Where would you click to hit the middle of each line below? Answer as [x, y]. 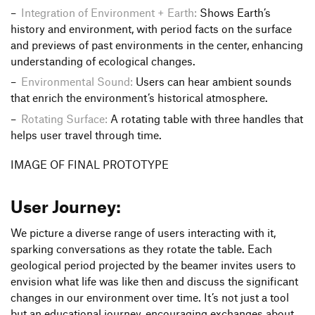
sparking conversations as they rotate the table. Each [141, 249]
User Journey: [66, 206]
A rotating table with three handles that [205, 118]
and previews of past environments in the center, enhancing [157, 45]
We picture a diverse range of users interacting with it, [143, 232]
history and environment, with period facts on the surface [151, 28]
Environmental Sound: [77, 82]
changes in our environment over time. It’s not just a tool [150, 297]
